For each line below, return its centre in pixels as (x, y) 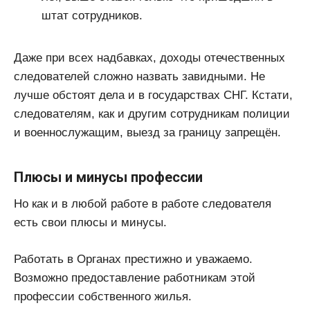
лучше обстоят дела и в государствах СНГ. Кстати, (153, 95)
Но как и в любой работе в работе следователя (143, 204)
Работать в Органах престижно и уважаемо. (133, 259)
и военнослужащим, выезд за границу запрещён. (147, 133)
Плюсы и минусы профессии (108, 177)
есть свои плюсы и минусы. (90, 223)
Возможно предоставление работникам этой (135, 277)
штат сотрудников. (92, 16)
